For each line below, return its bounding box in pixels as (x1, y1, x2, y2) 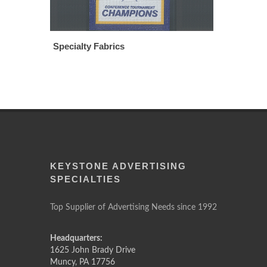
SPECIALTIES (50, 174, 121, 184)
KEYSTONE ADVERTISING (50, 161, 187, 171)
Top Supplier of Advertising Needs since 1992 (50, 203, 217, 212)
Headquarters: (50, 234, 103, 243)
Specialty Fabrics (53, 41, 125, 51)
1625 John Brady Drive (50, 246, 135, 254)
